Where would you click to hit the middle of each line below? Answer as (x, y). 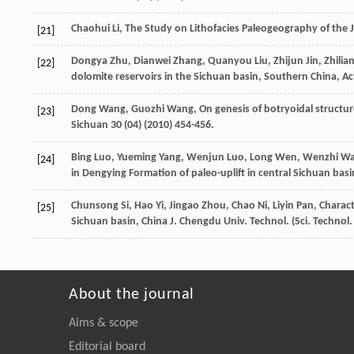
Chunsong (95, 205)
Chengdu (200, 221)
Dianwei (152, 61)
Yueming (137, 157)
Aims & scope (104, 323)
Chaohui (90, 28)
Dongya (89, 61)
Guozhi (148, 109)
